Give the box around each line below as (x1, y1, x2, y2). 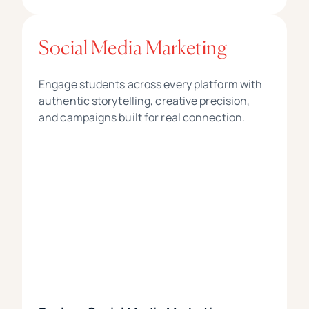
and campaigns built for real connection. (39, 110, 246, 126)
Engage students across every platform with (39, 77, 263, 92)
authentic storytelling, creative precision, (39, 93, 250, 109)
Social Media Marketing (39, 36, 227, 60)
